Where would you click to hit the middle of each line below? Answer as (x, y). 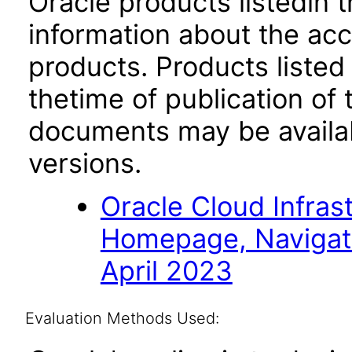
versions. (85, 163)
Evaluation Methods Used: (122, 318)
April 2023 (166, 271)
